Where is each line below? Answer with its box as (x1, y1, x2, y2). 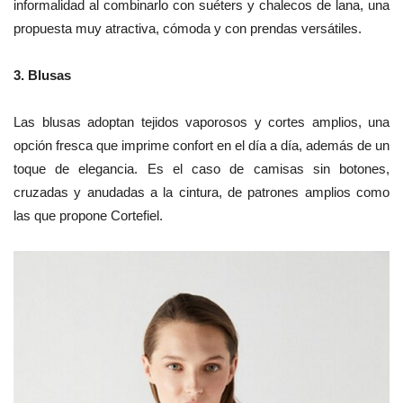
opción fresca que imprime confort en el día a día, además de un (13, 138, 390, 154)
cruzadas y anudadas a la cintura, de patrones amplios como (13, 184, 390, 201)
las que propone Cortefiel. (13, 208, 163, 224)
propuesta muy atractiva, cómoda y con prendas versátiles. (13, 21, 362, 37)
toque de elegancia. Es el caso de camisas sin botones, (13, 161, 390, 177)
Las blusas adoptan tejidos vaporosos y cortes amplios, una (13, 114, 390, 130)
